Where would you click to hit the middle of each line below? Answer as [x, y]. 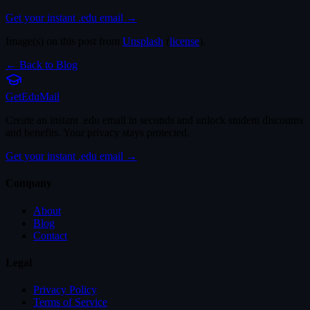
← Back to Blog [42, 65]
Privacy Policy [65, 290]
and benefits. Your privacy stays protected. [98, 133]
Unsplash [143, 42]
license [184, 42]
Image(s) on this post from [63, 42]
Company [29, 183]
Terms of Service [70, 302]
